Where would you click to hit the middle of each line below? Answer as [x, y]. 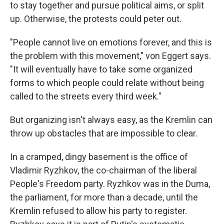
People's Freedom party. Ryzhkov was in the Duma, [110, 183]
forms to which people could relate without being [107, 82]
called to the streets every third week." [86, 96]
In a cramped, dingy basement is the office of [99, 156]
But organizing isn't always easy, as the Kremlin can [111, 119]
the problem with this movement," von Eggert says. [110, 55]
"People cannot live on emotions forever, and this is [111, 42]
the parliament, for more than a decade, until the [104, 197]
